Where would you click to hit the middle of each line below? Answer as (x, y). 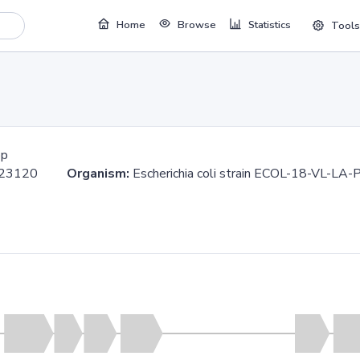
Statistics (269, 25)
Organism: (98, 174)
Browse (196, 25)
